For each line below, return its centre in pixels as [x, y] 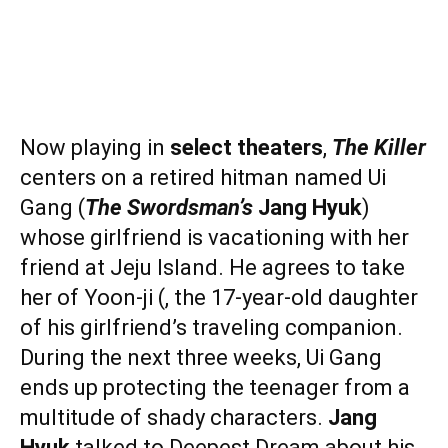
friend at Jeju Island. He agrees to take [212, 267]
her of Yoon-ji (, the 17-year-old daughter [219, 297]
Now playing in [95, 147]
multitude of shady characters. [174, 417]
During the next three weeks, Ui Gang [201, 357]
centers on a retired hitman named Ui [203, 177]
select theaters [246, 147]
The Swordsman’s [171, 207]
